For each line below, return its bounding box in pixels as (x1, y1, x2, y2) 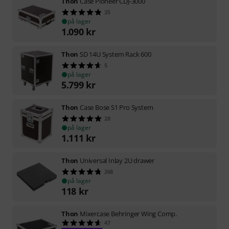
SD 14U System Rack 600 (80, 49, 151, 59)
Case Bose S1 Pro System (80, 102, 153, 112)
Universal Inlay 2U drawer (80, 155, 155, 165)
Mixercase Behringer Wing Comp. (80, 209, 177, 218)
